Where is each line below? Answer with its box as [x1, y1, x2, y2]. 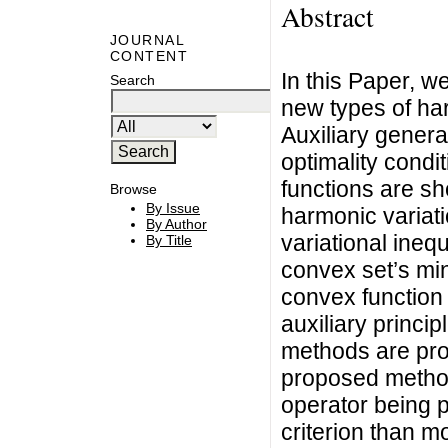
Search [110, 71, 155, 88]
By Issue [146, 200, 200, 217]
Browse [110, 180, 157, 197]
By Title [146, 232, 192, 249]
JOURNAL [110, 32, 185, 49]
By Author [146, 216, 207, 233]
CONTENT [110, 48, 189, 65]
